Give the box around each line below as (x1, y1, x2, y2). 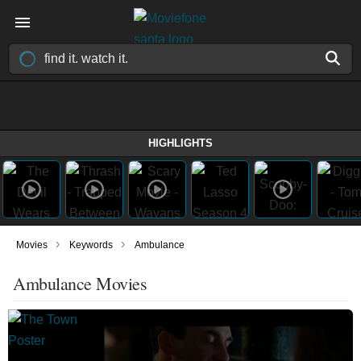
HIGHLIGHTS (148, 137, 213, 149)
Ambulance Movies (13, 272, 147, 295)
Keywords (69, 239, 113, 251)
